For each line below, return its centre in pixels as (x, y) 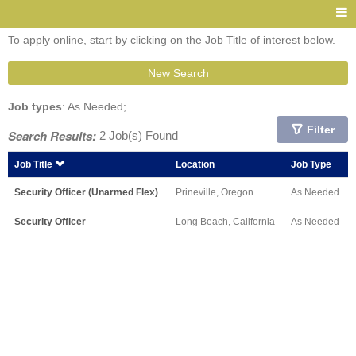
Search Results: (52, 136)
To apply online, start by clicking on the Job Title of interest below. (172, 40)
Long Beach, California (225, 221)
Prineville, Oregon (215, 192)
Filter (320, 130)
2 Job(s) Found (137, 135)
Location (195, 164)
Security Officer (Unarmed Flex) (86, 192)
